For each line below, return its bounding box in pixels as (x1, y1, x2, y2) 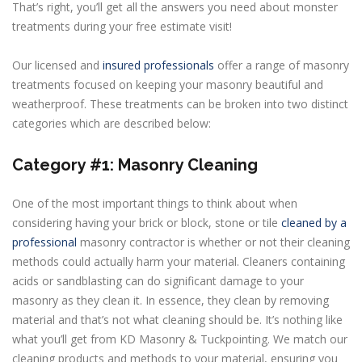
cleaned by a (281, 214, 347, 230)
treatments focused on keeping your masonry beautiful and (12, 76, 323, 92)
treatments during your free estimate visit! (12, 18, 232, 34)
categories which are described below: (12, 115, 211, 131)
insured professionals (103, 57, 214, 73)
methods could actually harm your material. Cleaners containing (12, 253, 345, 269)
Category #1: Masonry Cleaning (12, 154, 258, 175)
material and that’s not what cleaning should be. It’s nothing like (12, 311, 343, 327)
